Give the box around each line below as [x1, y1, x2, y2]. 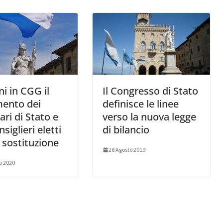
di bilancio [103, 123, 149, 137]
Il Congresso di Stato [103, 84, 198, 98]
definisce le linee [103, 97, 179, 111]
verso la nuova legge [103, 110, 196, 124]
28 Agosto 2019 [109, 146, 145, 154]
